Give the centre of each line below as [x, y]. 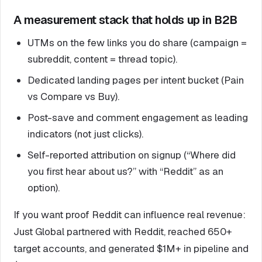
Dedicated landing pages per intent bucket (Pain [136, 80]
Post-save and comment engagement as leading [138, 117]
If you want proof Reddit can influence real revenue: [130, 214]
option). [44, 187]
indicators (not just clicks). [85, 134]
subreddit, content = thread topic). [102, 59]
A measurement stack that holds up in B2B [125, 20]
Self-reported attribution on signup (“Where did [132, 155]
